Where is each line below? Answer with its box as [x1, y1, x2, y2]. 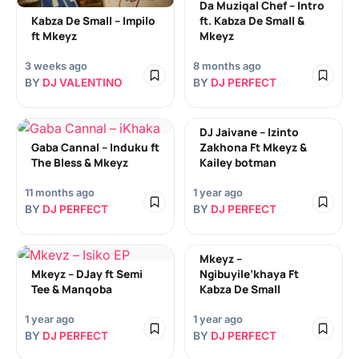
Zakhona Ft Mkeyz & [200, 140, 307, 155]
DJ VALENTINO [42, 76, 122, 89]
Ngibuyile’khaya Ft [200, 267, 299, 281]
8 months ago [193, 60, 261, 72]
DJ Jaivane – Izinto [200, 125, 299, 139]
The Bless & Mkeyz [31, 155, 128, 170]
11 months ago [25, 187, 95, 199]
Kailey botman [200, 155, 276, 170]
